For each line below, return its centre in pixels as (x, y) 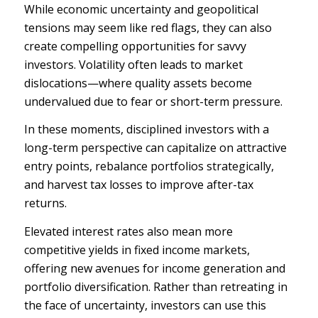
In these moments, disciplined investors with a (146, 130)
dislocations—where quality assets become (138, 83)
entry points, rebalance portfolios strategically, (149, 166)
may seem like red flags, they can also (171, 27)
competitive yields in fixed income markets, (137, 250)
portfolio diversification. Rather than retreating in (155, 286)
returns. (46, 203)
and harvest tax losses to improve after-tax (138, 185)
